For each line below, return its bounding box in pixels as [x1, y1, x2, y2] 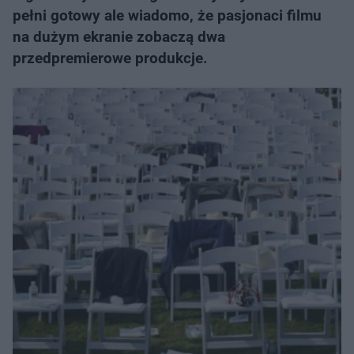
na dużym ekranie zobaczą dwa [13, 28, 225, 46]
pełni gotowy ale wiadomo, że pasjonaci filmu [13, 6, 322, 24]
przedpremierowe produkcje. [13, 49, 208, 67]
